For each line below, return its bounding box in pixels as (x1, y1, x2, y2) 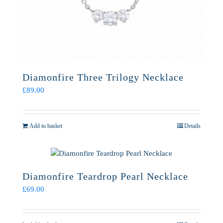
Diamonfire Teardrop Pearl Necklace (22, 171, 188, 182)
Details (184, 122, 201, 129)
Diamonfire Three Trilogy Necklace (22, 72, 184, 83)
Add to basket (29, 122, 62, 129)
